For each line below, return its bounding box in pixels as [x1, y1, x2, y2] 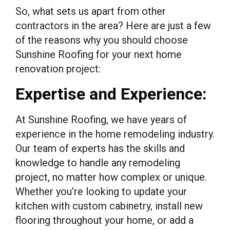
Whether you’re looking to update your [15, 185, 187, 198]
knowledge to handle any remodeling [15, 156, 180, 169]
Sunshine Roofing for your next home [15, 48, 182, 61]
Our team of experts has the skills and [15, 142, 185, 155]
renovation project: [15, 62, 101, 75]
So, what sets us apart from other [15, 5, 166, 17]
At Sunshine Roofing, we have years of [15, 113, 187, 126]
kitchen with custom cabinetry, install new [15, 199, 203, 212]
